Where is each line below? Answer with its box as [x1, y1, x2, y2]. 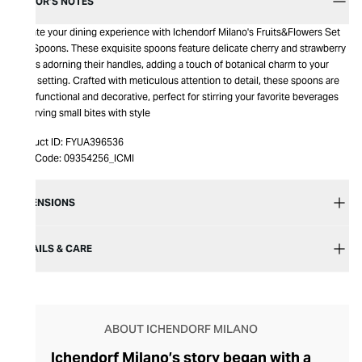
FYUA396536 [65, 136, 124, 148]
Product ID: [13, 136, 63, 148]
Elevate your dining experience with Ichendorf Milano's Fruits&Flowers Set [13, 26, 340, 38]
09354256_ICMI [64, 152, 134, 164]
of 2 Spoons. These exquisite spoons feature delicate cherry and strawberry [13, 42, 346, 54]
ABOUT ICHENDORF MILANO [104, 322, 258, 336]
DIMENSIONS [13, 196, 75, 208]
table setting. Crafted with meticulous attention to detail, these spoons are [13, 74, 339, 86]
